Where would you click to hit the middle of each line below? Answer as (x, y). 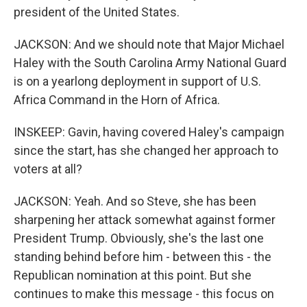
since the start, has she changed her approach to (146, 150)
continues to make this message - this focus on (144, 294)
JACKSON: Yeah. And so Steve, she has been (135, 201)
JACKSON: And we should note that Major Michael (149, 44)
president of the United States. (97, 12)
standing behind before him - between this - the (143, 257)
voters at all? (48, 169)
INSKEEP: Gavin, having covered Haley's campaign (149, 132)
